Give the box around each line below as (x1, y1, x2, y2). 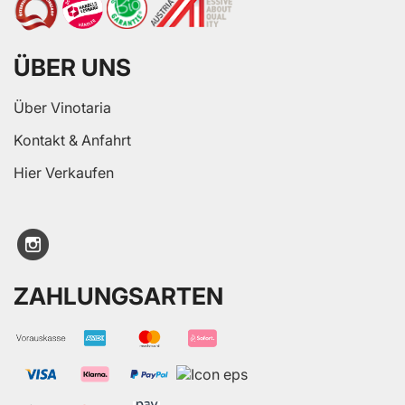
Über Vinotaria (14, 98, 111, 117)
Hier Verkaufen (14, 163, 114, 182)
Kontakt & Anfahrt (14, 130, 131, 149)
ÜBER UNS (14, 52, 131, 81)
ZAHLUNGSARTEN (14, 281, 223, 310)
